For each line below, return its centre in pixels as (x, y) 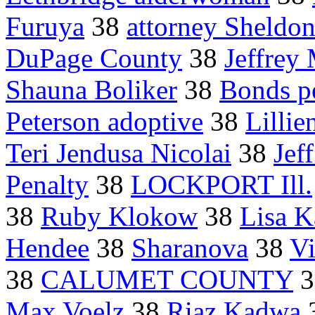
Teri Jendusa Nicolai (118, 153)
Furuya (45, 27)
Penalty (47, 185)
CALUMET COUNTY (167, 280)
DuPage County (94, 58)
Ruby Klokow (119, 217)
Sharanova (190, 248)
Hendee (47, 248)
